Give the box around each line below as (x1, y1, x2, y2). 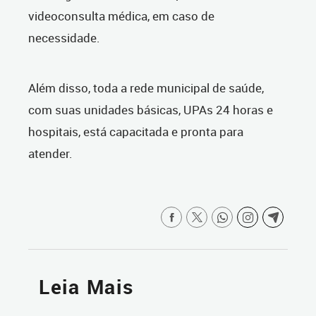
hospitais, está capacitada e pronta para (28, 123, 243, 140)
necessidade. (28, 30, 100, 47)
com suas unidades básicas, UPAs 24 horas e (28, 102, 273, 119)
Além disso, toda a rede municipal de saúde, (28, 80, 264, 97)
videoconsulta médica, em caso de (28, 8, 214, 25)
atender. (28, 145, 73, 162)
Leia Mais (39, 274, 134, 300)
